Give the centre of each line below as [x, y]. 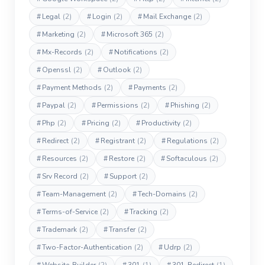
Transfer [122, 230]
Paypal [54, 105]
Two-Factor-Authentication [87, 247]
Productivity [161, 123]
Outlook [117, 70]
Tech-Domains [162, 194]
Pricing [98, 123]
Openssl [56, 70]
